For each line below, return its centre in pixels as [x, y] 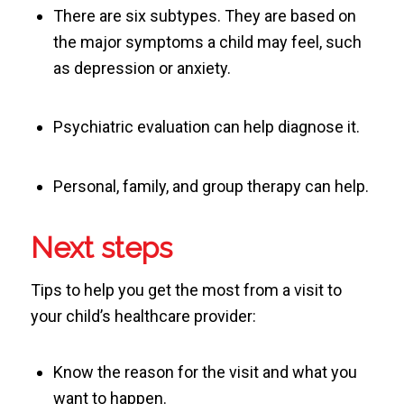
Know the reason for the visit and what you [205, 372]
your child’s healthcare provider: [143, 316]
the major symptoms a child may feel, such [207, 41]
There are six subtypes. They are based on [204, 15]
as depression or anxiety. [142, 68]
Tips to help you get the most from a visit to [186, 289]
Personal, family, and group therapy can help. [211, 187]
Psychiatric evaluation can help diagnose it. [206, 127]
